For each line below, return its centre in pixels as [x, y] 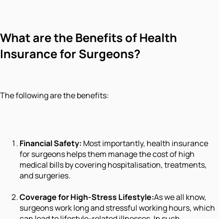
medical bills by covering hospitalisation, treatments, [113, 165]
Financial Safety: [51, 143]
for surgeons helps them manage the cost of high [107, 154]
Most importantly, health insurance [146, 143]
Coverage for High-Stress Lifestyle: [87, 197]
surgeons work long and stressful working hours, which [117, 208]
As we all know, [180, 197]
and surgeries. [45, 176]
